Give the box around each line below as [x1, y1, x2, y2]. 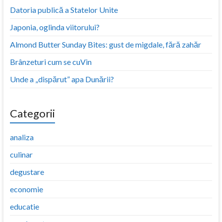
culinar [9, 149, 33, 159]
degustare [9, 166, 44, 176]
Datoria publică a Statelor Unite [9, 4, 118, 14]
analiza [9, 132, 34, 142]
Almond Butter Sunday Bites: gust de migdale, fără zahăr [9, 39, 201, 49]
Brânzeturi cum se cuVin [9, 56, 92, 66]
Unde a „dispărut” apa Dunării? [9, 74, 114, 84]
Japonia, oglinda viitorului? [9, 22, 100, 32]
